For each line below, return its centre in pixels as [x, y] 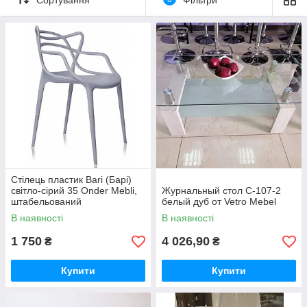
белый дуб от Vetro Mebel [219, 202]
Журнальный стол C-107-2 [221, 191]
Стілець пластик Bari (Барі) [71, 180]
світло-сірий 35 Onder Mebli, [74, 191]
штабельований [46, 202]
